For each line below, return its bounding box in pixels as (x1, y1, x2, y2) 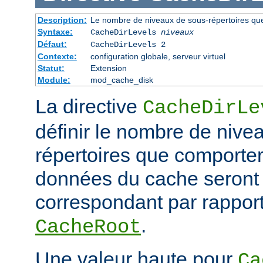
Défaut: (37, 39, 67, 49)
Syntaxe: (37, 27, 73, 37)
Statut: (37, 63, 65, 73)
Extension (90, 63, 127, 73)
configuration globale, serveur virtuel (90, 52, 225, 62)
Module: (37, 75, 70, 85)
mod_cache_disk (90, 75, 153, 85)
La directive (35, 95, 143, 118)
